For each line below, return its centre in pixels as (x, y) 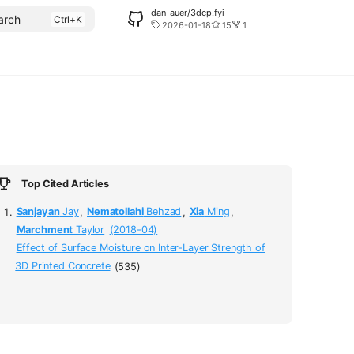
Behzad (162, 212)
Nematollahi (115, 212)
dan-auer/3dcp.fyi (188, 12)
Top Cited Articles (65, 183)
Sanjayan (38, 212)
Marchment (45, 230)
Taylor (89, 230)
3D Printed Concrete (63, 266)
